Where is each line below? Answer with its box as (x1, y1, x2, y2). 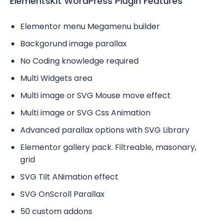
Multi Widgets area (20, 73, 92, 84)
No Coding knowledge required (20, 55, 139, 67)
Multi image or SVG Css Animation (20, 107, 150, 119)
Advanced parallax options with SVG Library (20, 124, 189, 136)
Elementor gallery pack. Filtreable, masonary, (20, 142, 196, 153)
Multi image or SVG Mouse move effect (20, 90, 171, 102)
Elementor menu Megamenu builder (20, 21, 160, 33)
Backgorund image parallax (20, 38, 127, 50)
